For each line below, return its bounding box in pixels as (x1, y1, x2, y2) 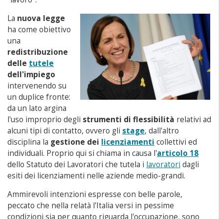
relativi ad (175, 114, 211, 125)
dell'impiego (7, 69, 55, 80)
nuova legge (15, 13, 65, 23)
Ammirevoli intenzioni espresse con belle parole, (7, 189, 182, 199)
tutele (29, 58, 54, 68)
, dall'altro (145, 126, 179, 136)
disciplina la (7, 137, 50, 147)
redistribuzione (7, 47, 68, 57)
